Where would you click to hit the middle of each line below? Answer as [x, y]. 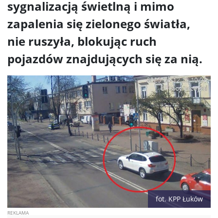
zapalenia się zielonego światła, [99, 24]
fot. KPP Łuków [179, 199]
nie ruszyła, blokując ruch [82, 41]
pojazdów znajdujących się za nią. [105, 59]
